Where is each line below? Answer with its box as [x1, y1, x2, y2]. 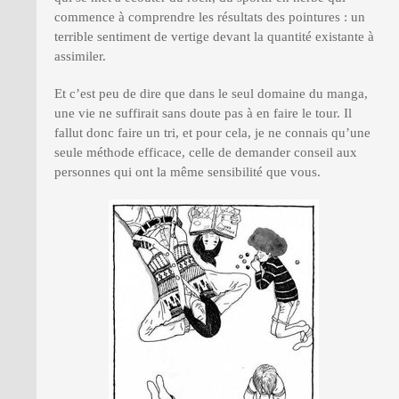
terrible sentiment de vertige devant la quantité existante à [54, 29, 374, 44]
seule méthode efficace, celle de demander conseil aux [54, 145, 357, 159]
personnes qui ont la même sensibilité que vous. [54, 165, 321, 179]
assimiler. [54, 49, 106, 63]
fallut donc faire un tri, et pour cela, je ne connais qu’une [54, 126, 370, 140]
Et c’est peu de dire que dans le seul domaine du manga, [54, 86, 368, 101]
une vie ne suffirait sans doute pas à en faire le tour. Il [54, 106, 352, 120]
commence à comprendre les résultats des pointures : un [54, 10, 365, 24]
